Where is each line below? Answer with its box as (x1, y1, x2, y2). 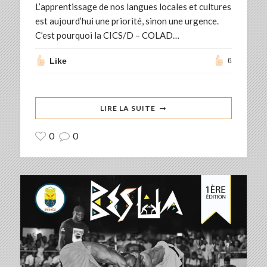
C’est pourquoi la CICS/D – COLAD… (35, 29, 179, 41)
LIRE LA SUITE (100, 103, 156, 113)
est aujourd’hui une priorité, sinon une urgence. (35, 15, 219, 26)
